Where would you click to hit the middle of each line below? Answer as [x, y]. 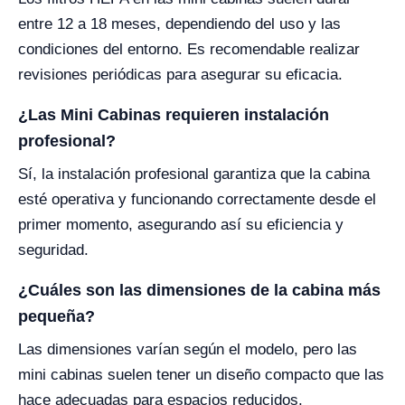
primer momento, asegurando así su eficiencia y [181, 225]
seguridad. [53, 250]
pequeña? [57, 317]
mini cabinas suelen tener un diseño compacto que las [201, 375]
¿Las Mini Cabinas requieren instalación [174, 115]
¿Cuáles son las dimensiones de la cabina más [199, 291]
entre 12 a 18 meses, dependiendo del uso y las [179, 24]
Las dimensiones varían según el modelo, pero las [188, 350]
